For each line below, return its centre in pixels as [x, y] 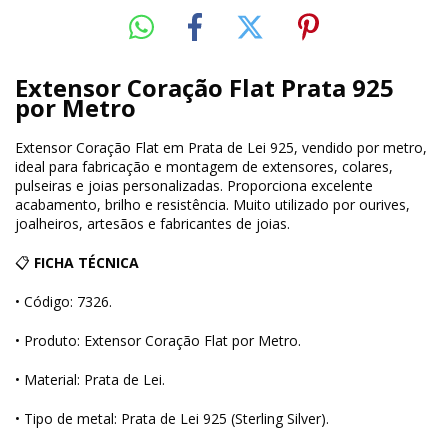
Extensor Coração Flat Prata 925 [204, 87]
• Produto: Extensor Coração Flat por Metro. [158, 340]
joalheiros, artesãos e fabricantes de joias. [152, 223]
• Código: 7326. [63, 301]
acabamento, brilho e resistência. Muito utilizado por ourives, [212, 204]
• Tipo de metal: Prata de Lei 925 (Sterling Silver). [172, 418]
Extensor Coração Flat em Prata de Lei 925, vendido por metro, [221, 147]
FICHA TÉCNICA [86, 262]
